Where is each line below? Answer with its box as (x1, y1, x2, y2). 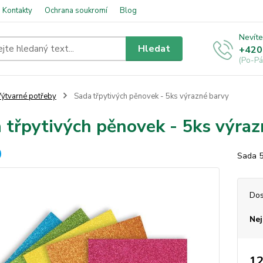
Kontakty (2, 5, 32, 16)
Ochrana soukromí (45, 5, 107, 16)
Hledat (138, 42, 171, 55)
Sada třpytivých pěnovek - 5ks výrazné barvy (72, 91, 229, 102)
